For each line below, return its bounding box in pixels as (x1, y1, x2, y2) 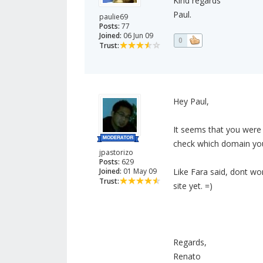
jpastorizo (99, 147, 133, 158)
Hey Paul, (173, 96, 209, 107)
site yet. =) (173, 180, 213, 192)
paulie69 (99, 12, 128, 22)
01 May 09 (122, 166, 157, 177)
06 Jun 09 (122, 31, 153, 41)
